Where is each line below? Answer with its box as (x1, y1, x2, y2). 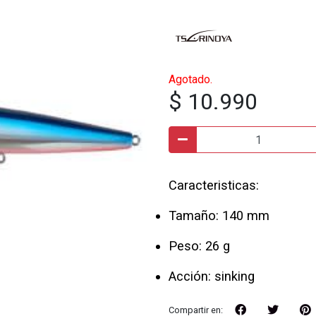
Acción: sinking (169, 269, 255, 284)
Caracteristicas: (169, 178, 259, 193)
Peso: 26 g (169, 238, 230, 253)
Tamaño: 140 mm (169, 208, 269, 223)
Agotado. (169, 73, 212, 86)
